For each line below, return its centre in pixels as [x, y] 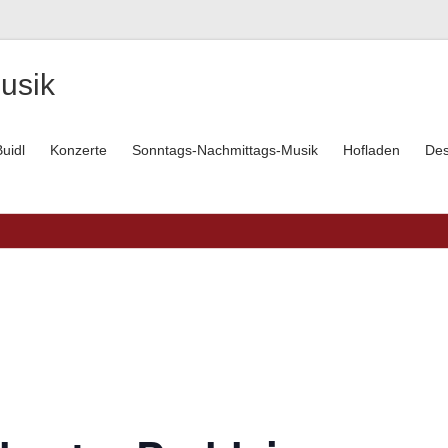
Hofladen [371, 150]
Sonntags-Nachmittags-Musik [225, 150]
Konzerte [78, 150]
